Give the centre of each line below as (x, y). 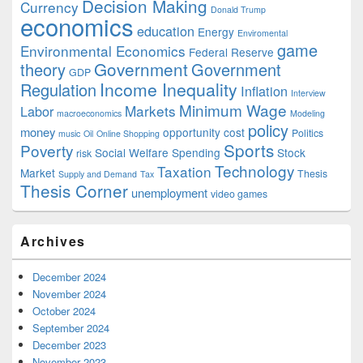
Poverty (47, 150)
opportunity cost (204, 132)
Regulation (58, 89)
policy (268, 130)
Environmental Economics (103, 50)
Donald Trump (238, 9)
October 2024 (64, 310)
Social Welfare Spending (158, 152)
